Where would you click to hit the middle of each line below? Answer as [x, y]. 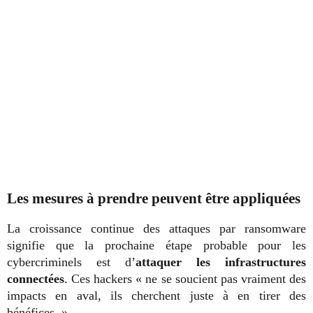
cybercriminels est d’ [71, 262]
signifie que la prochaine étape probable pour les [156, 246]
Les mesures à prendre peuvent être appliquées [154, 199]
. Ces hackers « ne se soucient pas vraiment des [185, 279]
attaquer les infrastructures [221, 262]
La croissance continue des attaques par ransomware [156, 229]
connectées [36, 279]
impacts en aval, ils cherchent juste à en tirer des [156, 296]
